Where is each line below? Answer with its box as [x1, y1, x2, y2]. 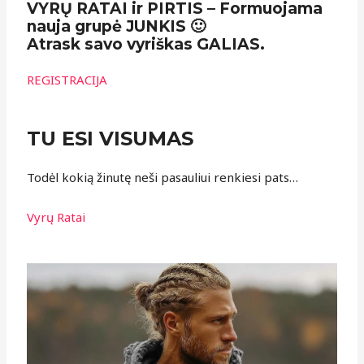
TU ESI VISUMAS [27, 127, 194, 151]
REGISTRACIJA [27, 71, 108, 89]
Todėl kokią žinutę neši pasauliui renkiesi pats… [27, 169, 299, 186]
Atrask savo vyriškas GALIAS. [27, 35, 266, 54]
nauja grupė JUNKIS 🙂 [27, 17, 206, 37]
